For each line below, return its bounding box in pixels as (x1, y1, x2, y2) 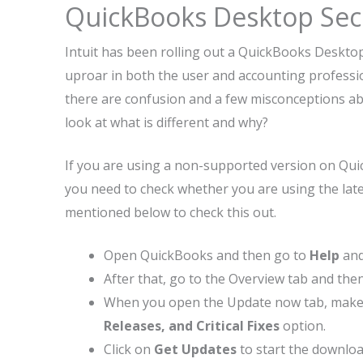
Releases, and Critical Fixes (104, 317, 280, 335)
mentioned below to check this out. (65, 203, 276, 221)
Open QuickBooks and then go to (104, 246, 310, 264)
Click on (104, 340, 154, 358)
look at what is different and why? (65, 113, 268, 131)
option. (280, 317, 326, 335)
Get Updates (154, 340, 237, 358)
